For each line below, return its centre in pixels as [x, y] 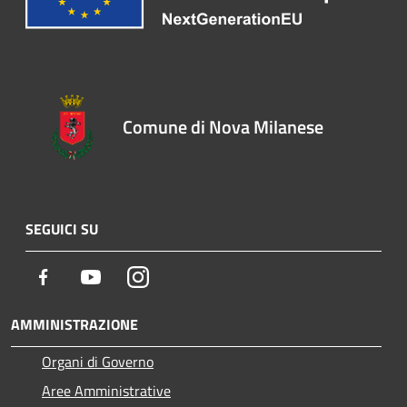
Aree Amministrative [106, 390]
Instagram [179, 276]
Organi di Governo [98, 361]
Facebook [82, 276]
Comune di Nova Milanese [223, 126]
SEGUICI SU [62, 228]
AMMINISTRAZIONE [74, 324]
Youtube [126, 276]
